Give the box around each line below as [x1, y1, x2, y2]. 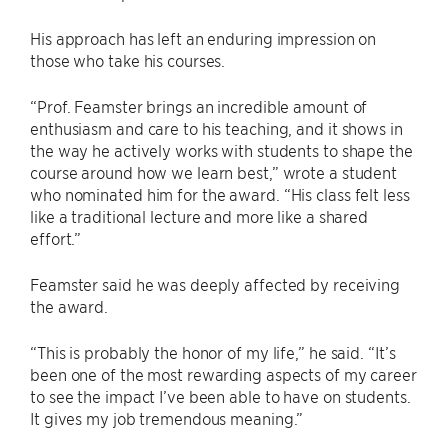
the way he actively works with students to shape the [30, 139, 413, 160]
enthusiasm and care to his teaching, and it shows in [30, 117, 403, 138]
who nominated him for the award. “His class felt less [30, 183, 410, 204]
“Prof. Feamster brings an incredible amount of [30, 95, 368, 116]
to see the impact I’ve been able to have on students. [30, 385, 411, 406]
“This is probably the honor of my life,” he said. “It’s [30, 341, 396, 362]
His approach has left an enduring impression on [30, 27, 377, 48]
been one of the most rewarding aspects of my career [30, 363, 417, 384]
